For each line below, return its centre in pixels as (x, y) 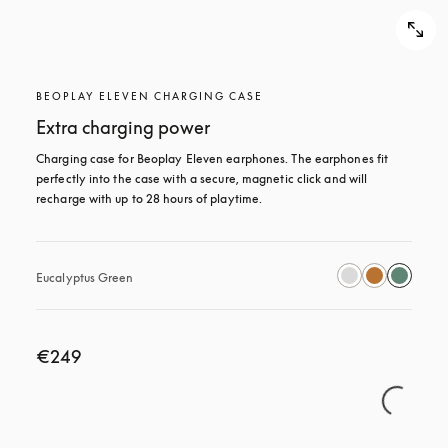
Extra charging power (123, 127)
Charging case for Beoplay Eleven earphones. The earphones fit (212, 158)
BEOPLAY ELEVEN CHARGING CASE (149, 96)
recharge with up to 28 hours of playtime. (149, 198)
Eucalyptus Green (85, 277)
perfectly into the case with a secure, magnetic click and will (202, 178)
